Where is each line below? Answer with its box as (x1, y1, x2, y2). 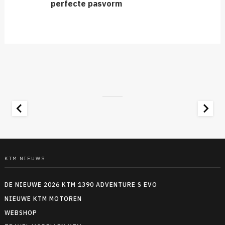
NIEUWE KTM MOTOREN (4, 195, 82, 203)
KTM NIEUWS (4, 155, 45, 162)
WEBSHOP (4, 209, 37, 217)
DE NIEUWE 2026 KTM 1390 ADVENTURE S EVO (4, 181, 157, 189)
